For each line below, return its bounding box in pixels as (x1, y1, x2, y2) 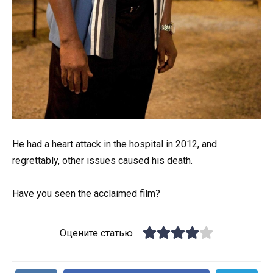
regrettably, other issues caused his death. (12, 155, 193, 167)
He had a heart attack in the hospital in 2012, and (12, 138, 217, 151)
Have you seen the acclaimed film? (12, 188, 160, 200)
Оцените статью (59, 227, 133, 239)
